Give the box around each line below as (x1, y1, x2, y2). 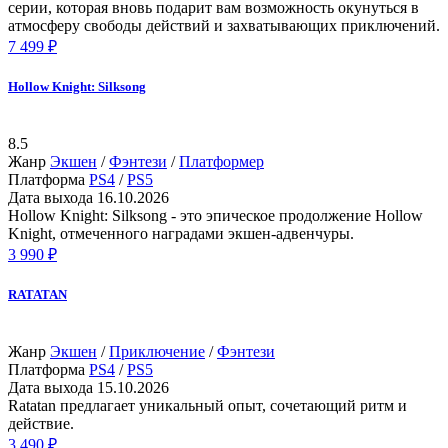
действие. (8, 415, 74, 433)
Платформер (179, 153, 264, 171)
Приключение (109, 343, 205, 361)
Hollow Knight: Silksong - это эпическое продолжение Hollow (8, 207, 423, 225)
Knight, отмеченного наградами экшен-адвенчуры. (8, 225, 354, 243)
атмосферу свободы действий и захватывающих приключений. (8, 16, 440, 34)
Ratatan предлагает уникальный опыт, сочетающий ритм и (8, 397, 407, 415)
